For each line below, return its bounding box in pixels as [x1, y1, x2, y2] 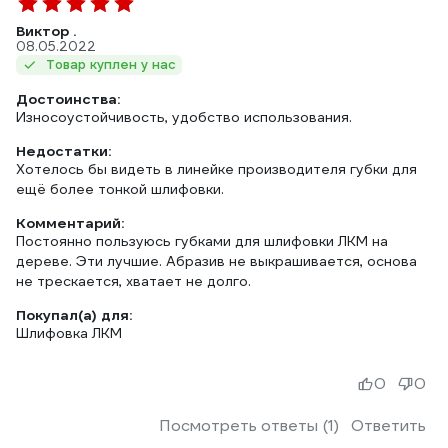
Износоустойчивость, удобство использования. [16, 108, 352, 126]
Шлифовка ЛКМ [16, 324, 122, 342]
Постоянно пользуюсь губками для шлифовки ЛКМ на [16, 232, 388, 250]
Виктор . [16, 22, 76, 40]
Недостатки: [16, 142, 111, 160]
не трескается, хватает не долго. [16, 272, 251, 290]
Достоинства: [16, 90, 120, 108]
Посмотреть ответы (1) [159, 415, 339, 436]
